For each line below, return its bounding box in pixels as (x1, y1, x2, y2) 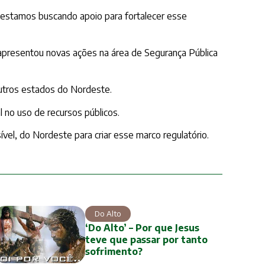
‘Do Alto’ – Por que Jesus (85, 221, 199, 234)
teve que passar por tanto (85, 233, 208, 245)
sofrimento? (85, 245, 143, 257)
